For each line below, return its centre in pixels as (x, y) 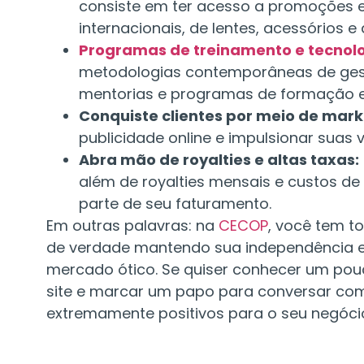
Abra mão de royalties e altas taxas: (219, 159)
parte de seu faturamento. (175, 203)
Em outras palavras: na (132, 225)
